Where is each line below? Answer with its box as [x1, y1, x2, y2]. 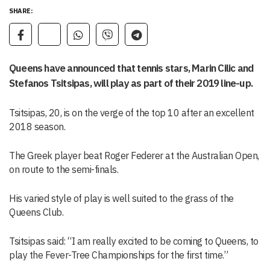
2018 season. [9, 121, 65, 133]
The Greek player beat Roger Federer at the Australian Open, [9, 149, 259, 162]
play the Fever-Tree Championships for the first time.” [9, 249, 228, 262]
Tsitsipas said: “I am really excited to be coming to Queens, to [9, 235, 259, 248]
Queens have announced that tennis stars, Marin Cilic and [9, 61, 254, 75]
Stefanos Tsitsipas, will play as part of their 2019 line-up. [9, 77, 253, 90]
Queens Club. [9, 206, 63, 219]
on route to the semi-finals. [9, 163, 118, 176]
